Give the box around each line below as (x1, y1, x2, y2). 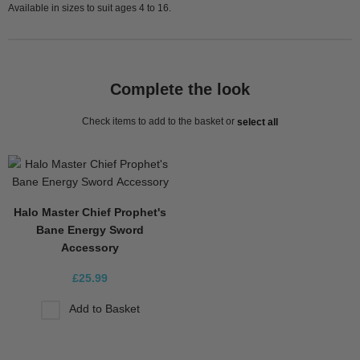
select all (237, 117, 278, 129)
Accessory (61, 241, 119, 255)
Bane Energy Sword (36, 223, 144, 237)
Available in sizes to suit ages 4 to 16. (8, 2, 171, 14)
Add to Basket (68, 302, 140, 316)
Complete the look (110, 80, 250, 98)
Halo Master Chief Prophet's (14, 206, 166, 219)
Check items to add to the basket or (82, 115, 237, 127)
